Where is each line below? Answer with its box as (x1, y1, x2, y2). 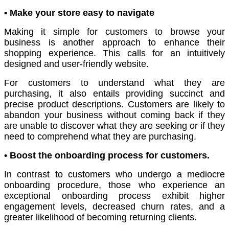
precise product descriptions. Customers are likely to (4, 99, 225, 110)
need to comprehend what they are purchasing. (4, 131, 196, 142)
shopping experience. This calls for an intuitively (4, 48, 225, 59)
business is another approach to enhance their (4, 37, 225, 48)
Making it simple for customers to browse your (4, 27, 225, 37)
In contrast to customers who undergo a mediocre (4, 169, 225, 180)
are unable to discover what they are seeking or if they (4, 121, 225, 131)
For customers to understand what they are (4, 78, 225, 88)
